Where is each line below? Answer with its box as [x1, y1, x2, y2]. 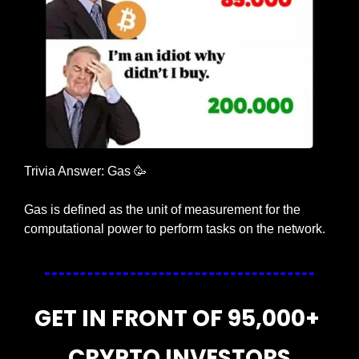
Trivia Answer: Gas [24, 164, 134, 179]
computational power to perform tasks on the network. [24, 222, 325, 236]
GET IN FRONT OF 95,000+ [34, 303, 320, 335]
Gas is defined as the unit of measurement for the [24, 203, 301, 217]
